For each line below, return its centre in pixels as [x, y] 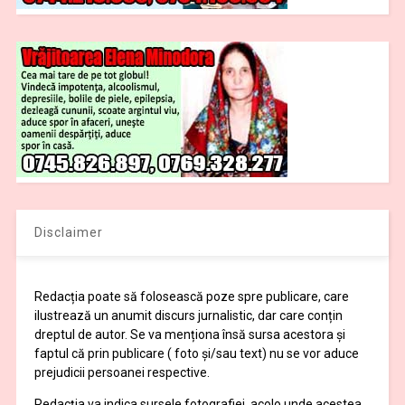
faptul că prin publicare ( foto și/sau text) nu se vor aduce [196, 354]
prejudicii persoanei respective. [122, 373]
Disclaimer [68, 233]
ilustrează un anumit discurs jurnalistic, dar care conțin [188, 316]
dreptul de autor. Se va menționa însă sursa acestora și [189, 335]
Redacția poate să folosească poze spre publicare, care [191, 297]
